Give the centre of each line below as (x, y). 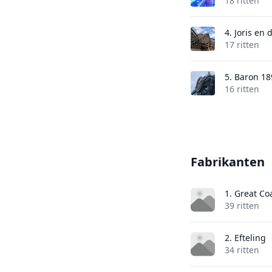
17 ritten (242, 45)
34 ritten (242, 250)
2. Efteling (245, 238)
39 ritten (242, 206)
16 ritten (242, 89)
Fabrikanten (227, 162)
